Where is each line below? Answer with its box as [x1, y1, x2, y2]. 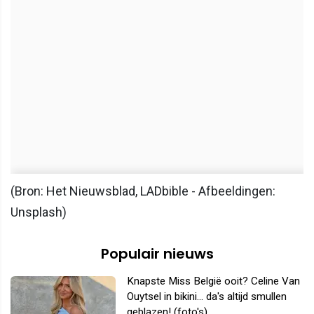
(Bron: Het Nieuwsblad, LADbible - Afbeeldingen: [11, 183, 275, 198]
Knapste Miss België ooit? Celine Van [127, 274, 300, 287]
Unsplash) [11, 204, 67, 219]
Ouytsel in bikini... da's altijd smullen [127, 289, 287, 303]
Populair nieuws [100, 243, 214, 264]
